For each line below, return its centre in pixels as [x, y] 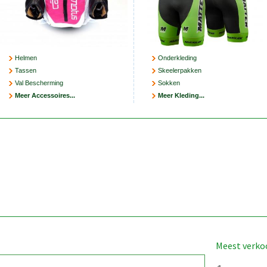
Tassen [25, 71]
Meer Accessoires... [45, 96]
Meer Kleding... [181, 96]
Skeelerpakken [179, 71]
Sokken [169, 83]
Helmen [26, 58]
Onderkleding [177, 58]
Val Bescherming [39, 83]
